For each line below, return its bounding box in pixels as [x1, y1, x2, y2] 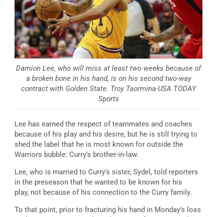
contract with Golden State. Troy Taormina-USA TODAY [21, 84, 196, 93]
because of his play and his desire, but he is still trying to [15, 129, 198, 139]
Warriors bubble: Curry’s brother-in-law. [15, 150, 139, 159]
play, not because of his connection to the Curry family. [15, 187, 192, 197]
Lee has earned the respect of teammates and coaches [15, 119, 192, 128]
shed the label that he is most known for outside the [15, 139, 183, 149]
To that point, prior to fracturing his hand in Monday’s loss [15, 205, 201, 214]
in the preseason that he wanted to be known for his [15, 177, 182, 186]
